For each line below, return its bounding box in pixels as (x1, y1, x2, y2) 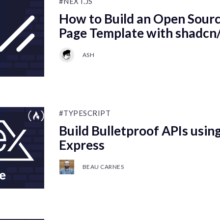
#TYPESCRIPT (58, 109, 111, 117)
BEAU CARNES (82, 163, 124, 170)
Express (58, 137, 105, 153)
